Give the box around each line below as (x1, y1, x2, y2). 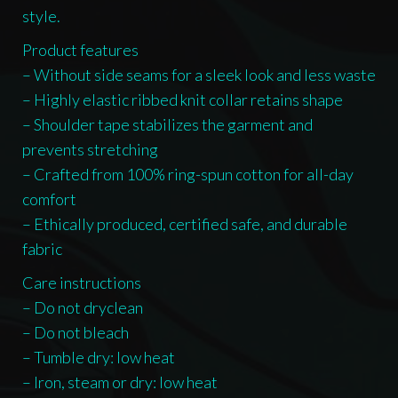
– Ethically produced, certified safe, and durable (22, 214, 347, 235)
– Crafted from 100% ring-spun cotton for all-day (22, 164, 354, 185)
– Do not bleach (22, 322, 129, 343)
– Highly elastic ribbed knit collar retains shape (22, 90, 343, 110)
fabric (22, 239, 62, 259)
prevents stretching (22, 139, 158, 160)
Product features (22, 40, 139, 60)
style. (22, 6, 60, 27)
